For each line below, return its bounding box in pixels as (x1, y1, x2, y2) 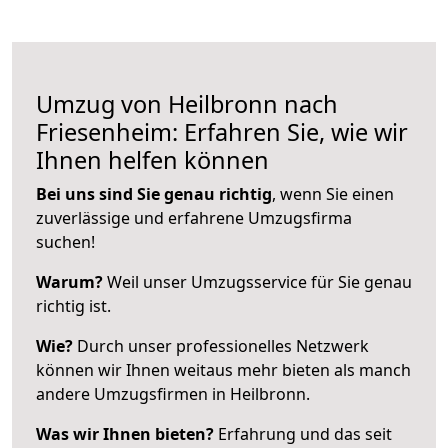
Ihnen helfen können (36, 143, 269, 176)
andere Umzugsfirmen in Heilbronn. (36, 382, 310, 405)
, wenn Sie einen (272, 182, 394, 205)
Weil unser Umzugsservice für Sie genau (103, 270, 412, 293)
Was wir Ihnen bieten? (36, 422, 214, 445)
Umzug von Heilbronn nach (36, 87, 338, 120)
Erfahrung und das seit (214, 422, 392, 445)
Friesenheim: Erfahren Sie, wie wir (36, 115, 408, 148)
